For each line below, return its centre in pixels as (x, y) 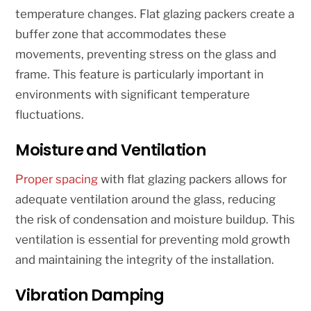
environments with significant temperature (133, 94)
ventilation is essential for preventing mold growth (153, 239)
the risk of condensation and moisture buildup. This (155, 219)
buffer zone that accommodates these (121, 34)
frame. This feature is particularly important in (140, 74)
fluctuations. (50, 114)
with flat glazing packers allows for (193, 179)
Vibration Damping (90, 295)
